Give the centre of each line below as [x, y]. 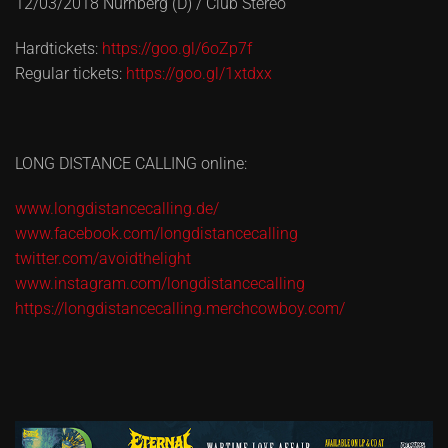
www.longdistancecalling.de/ [117, 208]
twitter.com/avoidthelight [103, 258]
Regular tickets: [70, 73]
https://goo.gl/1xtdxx [199, 73]
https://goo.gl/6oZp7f [177, 48]
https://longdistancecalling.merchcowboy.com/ [180, 308]
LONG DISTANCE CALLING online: [131, 163]
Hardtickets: [58, 48]
